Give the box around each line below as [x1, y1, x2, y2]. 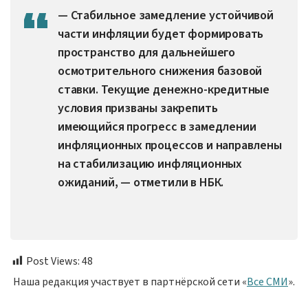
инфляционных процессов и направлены [58, 136, 282, 154]
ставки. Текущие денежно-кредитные [58, 80, 270, 98]
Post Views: [26, 253, 80, 269]
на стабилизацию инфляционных [58, 155, 242, 173]
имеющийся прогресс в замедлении [58, 118, 256, 135]
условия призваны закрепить [58, 99, 218, 117]
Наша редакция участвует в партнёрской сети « [13, 274, 247, 289]
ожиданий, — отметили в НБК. [58, 173, 224, 191]
